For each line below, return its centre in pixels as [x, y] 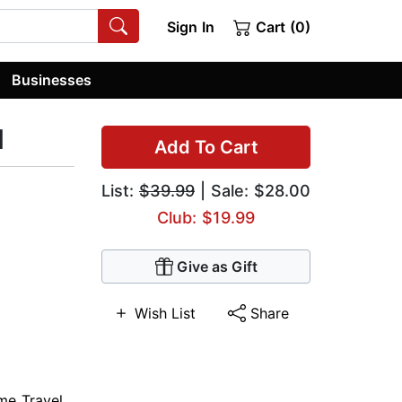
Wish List [165, 314]
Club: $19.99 [206, 218]
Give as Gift [217, 267]
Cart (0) [281, 27]
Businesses [52, 79]
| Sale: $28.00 [253, 191]
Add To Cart [206, 148]
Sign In [190, 27]
